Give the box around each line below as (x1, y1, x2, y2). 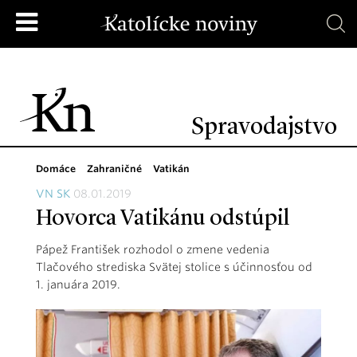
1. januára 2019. (36, 278, 120, 291)
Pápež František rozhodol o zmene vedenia (36, 243, 269, 256)
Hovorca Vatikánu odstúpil (36, 208, 289, 230)
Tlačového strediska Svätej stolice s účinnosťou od (36, 261, 312, 273)
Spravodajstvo (191, 116, 337, 139)
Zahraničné (87, 163, 142, 175)
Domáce (36, 163, 76, 175)
